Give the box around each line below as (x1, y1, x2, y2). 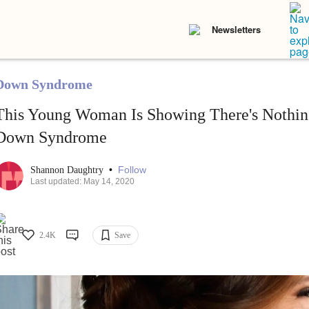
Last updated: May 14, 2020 (30, 177, 134, 187)
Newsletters (212, 23, 261, 36)
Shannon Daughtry (30, 165, 106, 176)
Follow (117, 164, 146, 176)
